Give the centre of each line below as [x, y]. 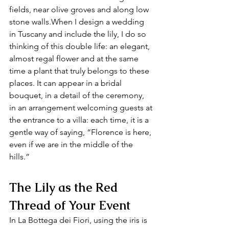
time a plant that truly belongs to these [80, 71]
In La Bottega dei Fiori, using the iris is [79, 220]
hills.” [19, 157]
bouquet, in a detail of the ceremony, [78, 95]
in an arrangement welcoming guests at [82, 108]
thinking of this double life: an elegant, [81, 46]
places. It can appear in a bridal [66, 83]
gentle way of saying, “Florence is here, [81, 132]
